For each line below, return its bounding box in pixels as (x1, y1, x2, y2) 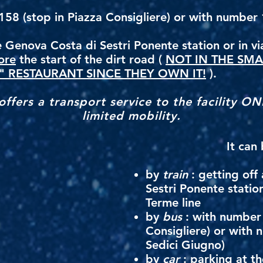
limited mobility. (82, 109, 181, 123)
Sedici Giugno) (146, 238, 225, 252)
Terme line (146, 195, 201, 210)
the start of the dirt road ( (16, 52, 166, 66)
